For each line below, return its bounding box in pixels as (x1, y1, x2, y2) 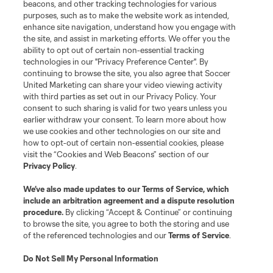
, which (203, 184, 230, 194)
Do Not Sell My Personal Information (23, 253, 159, 263)
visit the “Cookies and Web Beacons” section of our (23, 149, 210, 159)
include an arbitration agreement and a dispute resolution (23, 196, 235, 205)
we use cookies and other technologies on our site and (23, 126, 221, 136)
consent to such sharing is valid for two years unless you (23, 103, 227, 113)
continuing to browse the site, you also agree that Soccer (23, 68, 231, 78)
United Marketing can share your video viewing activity (23, 80, 223, 90)
